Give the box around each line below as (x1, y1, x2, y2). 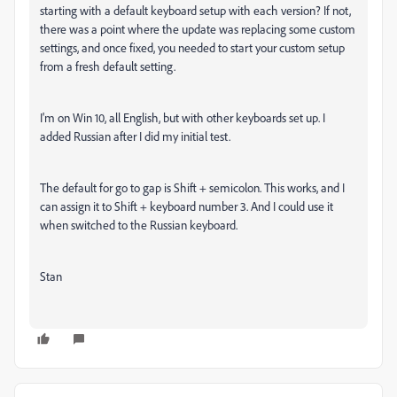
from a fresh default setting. (40, 58, 175, 74)
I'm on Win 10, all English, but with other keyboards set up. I (40, 110, 325, 126)
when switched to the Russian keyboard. (40, 217, 237, 233)
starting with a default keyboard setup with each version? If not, (40, 3, 351, 19)
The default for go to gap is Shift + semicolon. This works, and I (40, 180, 345, 196)
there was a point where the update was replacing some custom (40, 21, 355, 37)
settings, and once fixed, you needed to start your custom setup (40, 40, 345, 56)
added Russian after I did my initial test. (40, 128, 230, 144)
